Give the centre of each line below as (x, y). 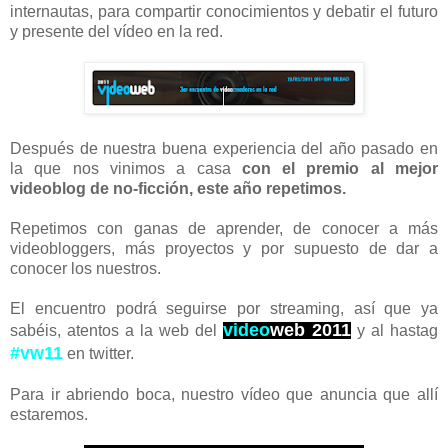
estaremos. (49, 415)
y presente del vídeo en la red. (116, 32)
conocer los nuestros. (85, 269)
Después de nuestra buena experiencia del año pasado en (224, 149)
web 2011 (310, 330)
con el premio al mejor (340, 169)
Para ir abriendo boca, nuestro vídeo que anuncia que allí (224, 395)
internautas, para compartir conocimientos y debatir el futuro (224, 12)
